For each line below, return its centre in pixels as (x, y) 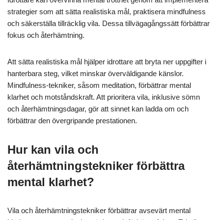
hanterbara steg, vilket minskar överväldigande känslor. (96, 74)
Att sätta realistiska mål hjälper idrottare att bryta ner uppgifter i (107, 62)
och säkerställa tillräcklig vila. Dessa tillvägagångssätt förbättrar (109, 24)
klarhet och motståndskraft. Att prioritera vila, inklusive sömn (104, 97)
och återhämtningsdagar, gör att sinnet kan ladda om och (98, 109)
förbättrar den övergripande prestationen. (72, 121)
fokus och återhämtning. (46, 35)
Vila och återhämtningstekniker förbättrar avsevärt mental (99, 211)
